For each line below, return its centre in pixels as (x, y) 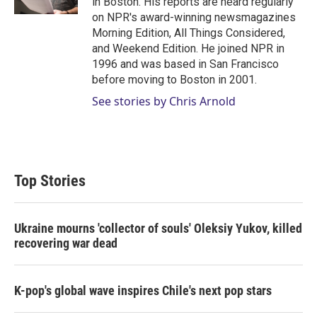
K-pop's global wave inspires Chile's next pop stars (143, 291)
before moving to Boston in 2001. (174, 80)
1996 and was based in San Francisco (185, 64)
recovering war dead (66, 243)
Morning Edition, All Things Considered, (189, 33)
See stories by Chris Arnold (164, 102)
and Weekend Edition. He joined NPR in (188, 49)
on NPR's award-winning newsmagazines (194, 18)
